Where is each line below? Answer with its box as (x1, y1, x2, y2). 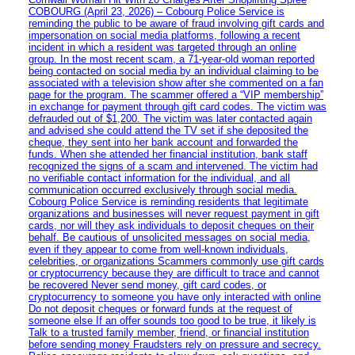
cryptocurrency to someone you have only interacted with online (29, 290, 321, 303)
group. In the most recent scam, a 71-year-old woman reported (29, 52, 315, 65)
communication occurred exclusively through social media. (29, 183, 297, 196)
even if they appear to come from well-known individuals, (29, 242, 288, 255)
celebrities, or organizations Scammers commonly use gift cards (29, 254, 324, 267)
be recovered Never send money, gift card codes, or (29, 278, 266, 291)
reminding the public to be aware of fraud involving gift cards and (29, 17, 324, 29)
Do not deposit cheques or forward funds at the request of (29, 302, 292, 315)
